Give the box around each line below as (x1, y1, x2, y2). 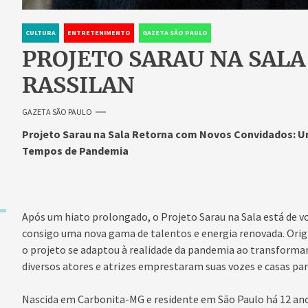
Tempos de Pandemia (21, 143, 129, 157)
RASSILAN (21, 71, 135, 99)
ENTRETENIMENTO (67, 27, 131, 37)
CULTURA (25, 27, 56, 37)
